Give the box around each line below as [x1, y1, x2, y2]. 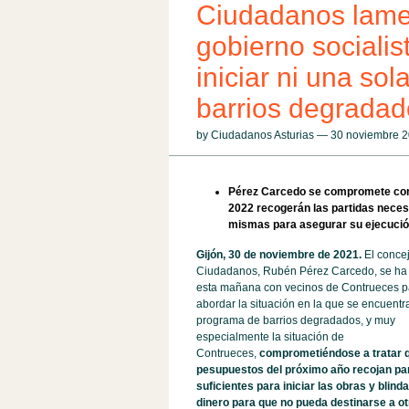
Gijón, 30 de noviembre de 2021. [195, 248, 364, 261]
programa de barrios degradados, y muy [195, 314, 395, 327]
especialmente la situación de [195, 330, 344, 343]
